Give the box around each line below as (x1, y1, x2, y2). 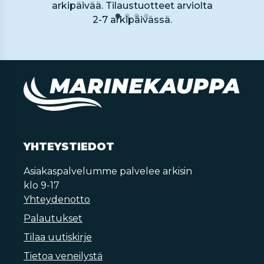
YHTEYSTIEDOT (24, 140, 114, 153)
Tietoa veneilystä (24, 250, 103, 262)
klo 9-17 (24, 180, 60, 191)
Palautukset (24, 213, 82, 224)
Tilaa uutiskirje (24, 232, 92, 243)
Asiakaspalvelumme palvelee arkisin (24, 166, 192, 177)
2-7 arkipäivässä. (92, 14, 172, 25)
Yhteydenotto (24, 194, 90, 205)
